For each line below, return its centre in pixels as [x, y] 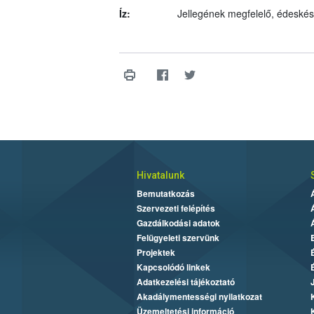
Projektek [156, 253]
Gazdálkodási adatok [178, 223]
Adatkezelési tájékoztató [185, 282]
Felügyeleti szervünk [178, 238]
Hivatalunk [160, 176]
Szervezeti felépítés [176, 209]
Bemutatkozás [165, 194]
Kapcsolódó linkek [173, 267]
